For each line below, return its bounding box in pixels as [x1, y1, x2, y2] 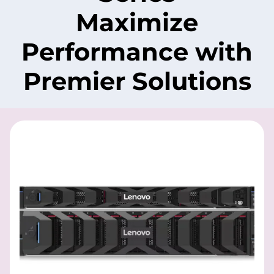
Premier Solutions [23, 66, 251, 96]
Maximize [76, 7, 198, 37]
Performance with [21, 37, 253, 67]
